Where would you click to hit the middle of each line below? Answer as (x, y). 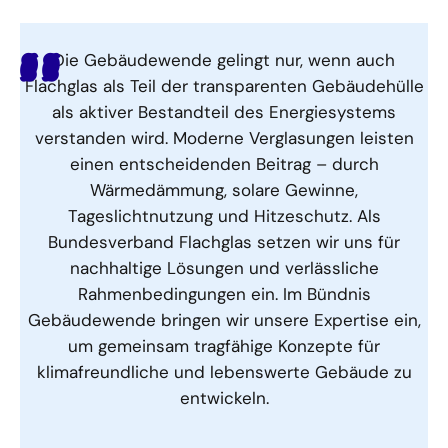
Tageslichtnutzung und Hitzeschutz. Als (224, 215)
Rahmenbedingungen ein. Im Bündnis (224, 293)
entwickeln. (224, 397)
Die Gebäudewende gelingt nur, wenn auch (224, 59)
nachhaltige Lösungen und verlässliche (224, 267)
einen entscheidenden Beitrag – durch (224, 163)
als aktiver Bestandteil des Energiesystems (224, 111)
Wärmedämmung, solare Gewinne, (224, 189)
